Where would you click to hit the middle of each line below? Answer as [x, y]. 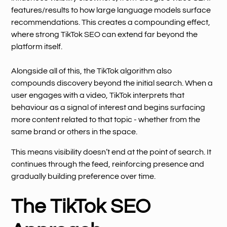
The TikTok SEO [81, 206]
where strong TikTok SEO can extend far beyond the [105, 34]
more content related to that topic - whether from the [106, 119]
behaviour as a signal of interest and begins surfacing [108, 107]
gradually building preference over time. [84, 176]
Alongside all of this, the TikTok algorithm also [92, 71]
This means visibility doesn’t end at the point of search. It [111, 152]
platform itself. [37, 46]
